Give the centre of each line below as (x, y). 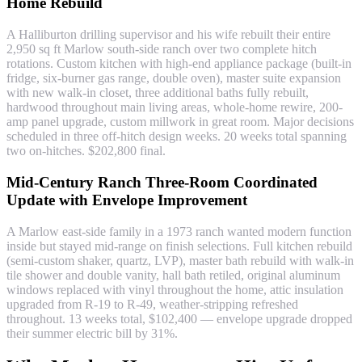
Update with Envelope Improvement (127, 200)
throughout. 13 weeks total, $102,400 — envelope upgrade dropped (179, 318)
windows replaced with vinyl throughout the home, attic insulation (175, 289)
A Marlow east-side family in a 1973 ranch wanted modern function (179, 231)
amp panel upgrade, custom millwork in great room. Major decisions (180, 122)
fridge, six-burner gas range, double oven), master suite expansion (174, 78)
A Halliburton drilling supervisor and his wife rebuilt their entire (168, 35)
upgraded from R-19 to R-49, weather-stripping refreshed (152, 304)
